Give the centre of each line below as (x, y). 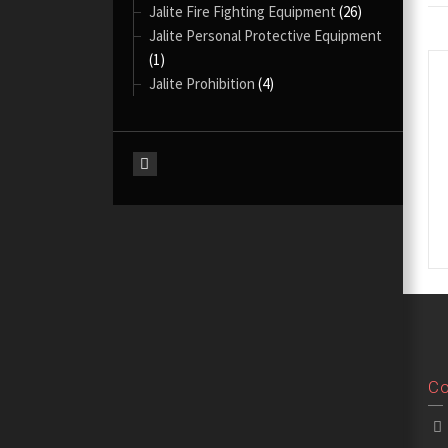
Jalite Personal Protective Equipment (266, 35)
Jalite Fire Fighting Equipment (243, 11)
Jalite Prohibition (202, 83)
